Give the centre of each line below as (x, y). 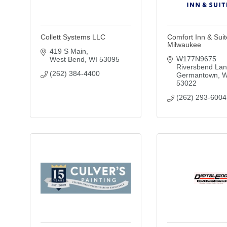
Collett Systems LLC (73, 37)
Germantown (197, 75)
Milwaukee (184, 45)
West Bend (67, 59)
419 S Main (68, 51)
